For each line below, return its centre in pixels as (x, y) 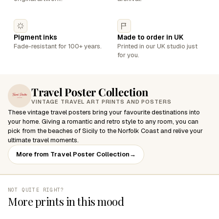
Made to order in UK (150, 37)
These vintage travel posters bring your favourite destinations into (104, 112)
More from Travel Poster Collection (73, 154)
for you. (128, 55)
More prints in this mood (66, 201)
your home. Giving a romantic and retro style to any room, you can (103, 121)
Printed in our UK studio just (157, 46)
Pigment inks (35, 37)
